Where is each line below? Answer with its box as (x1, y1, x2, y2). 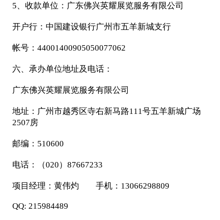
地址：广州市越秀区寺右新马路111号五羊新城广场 (12, 107, 201, 116)
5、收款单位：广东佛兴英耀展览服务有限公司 (12, 1, 184, 10)
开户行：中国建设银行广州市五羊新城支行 (12, 22, 171, 31)
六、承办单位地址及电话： (12, 64, 112, 74)
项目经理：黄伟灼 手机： (12, 181, 121, 191)
